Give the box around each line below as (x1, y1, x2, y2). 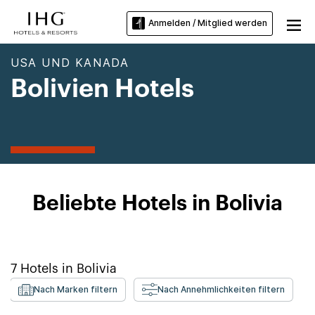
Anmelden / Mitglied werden (148, 18, 267, 29)
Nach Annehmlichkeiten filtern (157, 284, 285, 295)
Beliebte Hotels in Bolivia (32, 193, 283, 214)
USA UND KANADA (11, 56, 129, 70)
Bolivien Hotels (11, 77, 194, 102)
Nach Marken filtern (34, 284, 117, 295)
